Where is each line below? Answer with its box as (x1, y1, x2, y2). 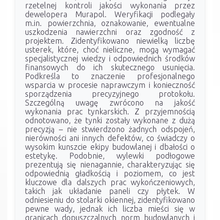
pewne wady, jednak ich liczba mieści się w (25, 204, 195, 214)
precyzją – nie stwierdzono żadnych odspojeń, (25, 125, 195, 134)
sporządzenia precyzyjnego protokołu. (25, 89, 195, 99)
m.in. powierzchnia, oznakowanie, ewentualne (25, 19, 195, 28)
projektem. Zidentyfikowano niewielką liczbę (25, 36, 195, 46)
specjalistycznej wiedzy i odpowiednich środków (25, 54, 195, 63)
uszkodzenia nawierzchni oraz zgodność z (25, 27, 195, 37)
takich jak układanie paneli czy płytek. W (25, 187, 195, 196)
